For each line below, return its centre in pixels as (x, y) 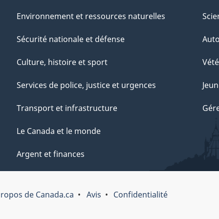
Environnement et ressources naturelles (91, 16)
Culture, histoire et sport (62, 62)
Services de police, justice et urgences (86, 85)
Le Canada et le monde (59, 131)
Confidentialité (140, 194)
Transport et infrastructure (67, 108)
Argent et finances (51, 154)
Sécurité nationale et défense (71, 39)
